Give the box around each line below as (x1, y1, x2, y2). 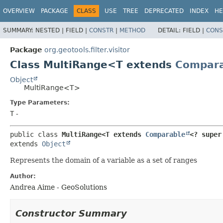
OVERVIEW (3, 7, 35, 14)
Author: (10, 172, 36, 180)
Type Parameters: (10, 99, 70, 106)
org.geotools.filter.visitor (44, 45, 130, 54)
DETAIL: (158, 26, 183, 34)
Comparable (145, 130, 185, 138)
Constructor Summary (15, 208, 127, 219)
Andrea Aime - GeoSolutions (10, 183, 107, 191)
